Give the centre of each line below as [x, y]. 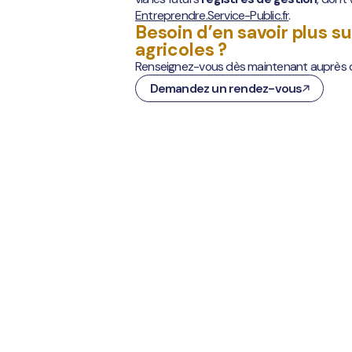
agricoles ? [181, 49]
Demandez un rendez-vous [226, 88]
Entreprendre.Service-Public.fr [212, 15]
